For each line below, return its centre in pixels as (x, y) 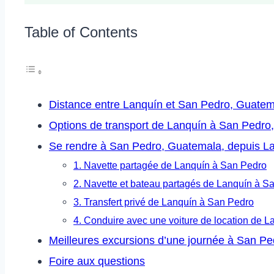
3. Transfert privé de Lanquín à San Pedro (164, 202)
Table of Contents (81, 32)
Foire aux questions (97, 261)
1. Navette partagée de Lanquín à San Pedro (170, 165)
